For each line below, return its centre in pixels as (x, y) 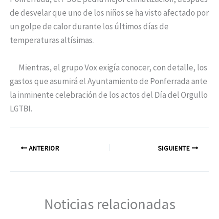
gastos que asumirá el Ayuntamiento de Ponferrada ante (109, 81)
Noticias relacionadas (109, 204)
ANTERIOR (43, 148)
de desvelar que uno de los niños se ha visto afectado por (109, 13)
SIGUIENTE (175, 148)
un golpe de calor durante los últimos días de (89, 27)
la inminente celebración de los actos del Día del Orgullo (109, 95)
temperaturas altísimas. (52, 40)
